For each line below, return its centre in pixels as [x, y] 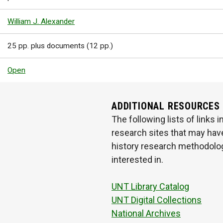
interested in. [137, 160]
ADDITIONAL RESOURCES [166, 107]
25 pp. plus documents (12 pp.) [60, 46]
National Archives [146, 214]
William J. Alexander [41, 22]
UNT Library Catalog [150, 187]
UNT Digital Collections [157, 200]
